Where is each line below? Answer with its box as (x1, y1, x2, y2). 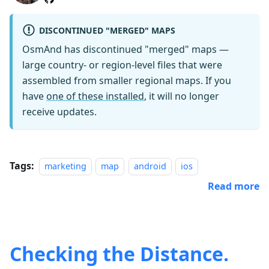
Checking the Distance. (10, 241, 229, 267)
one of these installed (46, 89, 144, 103)
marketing (44, 160, 86, 172)
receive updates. (22, 105, 97, 119)
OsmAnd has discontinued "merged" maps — (22, 43, 229, 56)
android (133, 160, 166, 172)
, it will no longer (144, 89, 219, 103)
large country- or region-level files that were (22, 58, 222, 72)
